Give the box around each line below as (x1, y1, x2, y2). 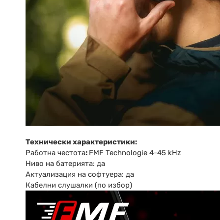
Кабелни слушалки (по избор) (26, 181, 132, 190)
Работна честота (26, 148, 85, 158)
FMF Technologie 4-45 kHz (89, 148, 181, 158)
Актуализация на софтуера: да (26, 170, 134, 179)
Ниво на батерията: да (26, 159, 105, 168)
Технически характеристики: (26, 137, 137, 147)
